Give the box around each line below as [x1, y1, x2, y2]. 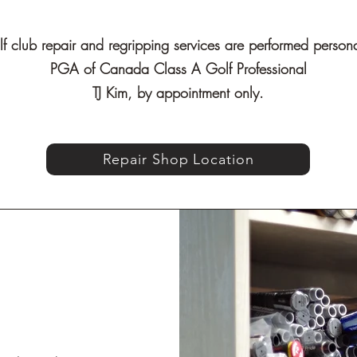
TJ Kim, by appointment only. [92, 83, 264, 102]
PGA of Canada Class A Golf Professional [49, 59, 307, 78]
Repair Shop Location [102, 151, 254, 168]
